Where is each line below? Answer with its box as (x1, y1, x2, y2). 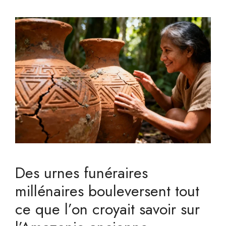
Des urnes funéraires (15, 162, 148, 184)
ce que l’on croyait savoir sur (15, 198, 200, 220)
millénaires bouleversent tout (15, 180, 199, 202)
